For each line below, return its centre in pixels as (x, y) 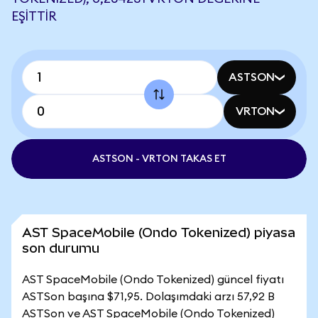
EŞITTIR (34, 16)
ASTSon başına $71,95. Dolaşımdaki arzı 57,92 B (148, 297)
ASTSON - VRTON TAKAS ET (159, 159)
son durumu (61, 248)
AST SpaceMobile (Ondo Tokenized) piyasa (159, 232)
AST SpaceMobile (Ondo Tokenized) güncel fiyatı (153, 280)
